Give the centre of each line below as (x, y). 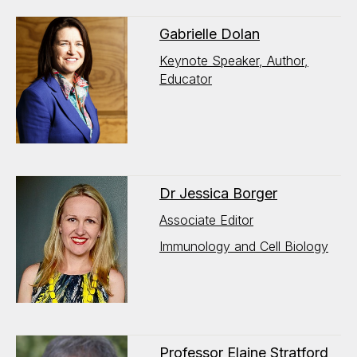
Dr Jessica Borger (218, 193)
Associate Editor (206, 220)
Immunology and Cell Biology (244, 246)
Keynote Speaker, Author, (234, 61)
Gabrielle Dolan (210, 34)
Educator (186, 79)
